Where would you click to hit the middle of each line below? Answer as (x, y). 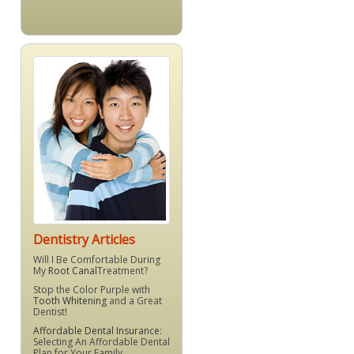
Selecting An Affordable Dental (102, 342)
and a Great (134, 301)
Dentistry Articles (84, 240)
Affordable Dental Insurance (96, 331)
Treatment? (122, 271)
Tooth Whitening (70, 301)
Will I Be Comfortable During (97, 260)
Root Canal (73, 271)
